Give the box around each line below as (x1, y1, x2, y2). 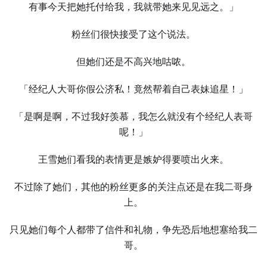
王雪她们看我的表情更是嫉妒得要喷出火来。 (38, 154, 229, 165)
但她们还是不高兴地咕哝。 (76, 56, 191, 67)
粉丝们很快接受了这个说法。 (72, 29, 195, 40)
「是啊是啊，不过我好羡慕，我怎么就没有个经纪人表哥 (14, 111, 253, 122)
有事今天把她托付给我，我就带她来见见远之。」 (29, 1, 238, 13)
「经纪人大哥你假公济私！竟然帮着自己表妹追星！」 (19, 83, 248, 95)
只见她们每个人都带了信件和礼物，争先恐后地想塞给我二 (10, 224, 257, 235)
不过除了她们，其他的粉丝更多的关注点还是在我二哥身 (14, 181, 253, 193)
